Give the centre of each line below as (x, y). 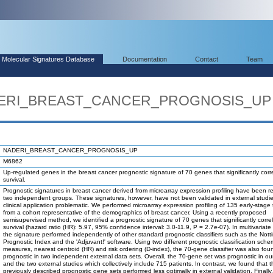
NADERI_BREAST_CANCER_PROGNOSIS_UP (70, 150)
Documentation (145, 59)
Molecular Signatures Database (48, 59)
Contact (207, 59)
